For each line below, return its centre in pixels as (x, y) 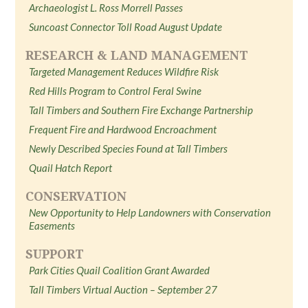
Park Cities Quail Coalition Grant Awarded (120, 270)
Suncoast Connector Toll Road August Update (126, 27)
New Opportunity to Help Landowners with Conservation (150, 212)
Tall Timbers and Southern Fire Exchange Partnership (141, 110)
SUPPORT (55, 254)
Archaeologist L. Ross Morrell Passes (106, 8)
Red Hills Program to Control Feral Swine (115, 91)
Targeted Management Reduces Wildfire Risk (124, 71)
